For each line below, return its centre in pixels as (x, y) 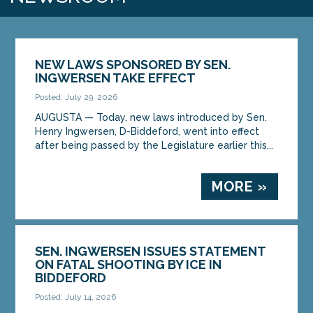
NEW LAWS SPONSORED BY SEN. (133, 64)
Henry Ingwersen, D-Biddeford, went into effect (147, 131)
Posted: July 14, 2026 (76, 297)
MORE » (239, 186)
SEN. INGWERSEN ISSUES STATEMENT (151, 251)
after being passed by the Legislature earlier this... (154, 145)
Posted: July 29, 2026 (77, 97)
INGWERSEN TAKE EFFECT (116, 78)
